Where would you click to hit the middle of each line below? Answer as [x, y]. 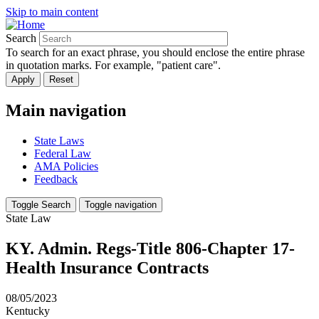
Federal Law [63, 153]
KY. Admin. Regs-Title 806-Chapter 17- [150, 248]
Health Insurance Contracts [107, 267]
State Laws [59, 140]
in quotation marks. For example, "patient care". [113, 65]
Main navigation [66, 110]
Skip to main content [52, 12]
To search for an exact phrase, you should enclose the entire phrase [155, 52]
